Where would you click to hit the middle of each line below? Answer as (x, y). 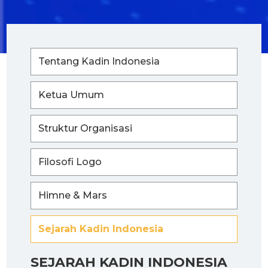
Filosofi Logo (70, 162)
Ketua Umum (71, 95)
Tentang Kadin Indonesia (99, 62)
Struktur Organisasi (85, 129)
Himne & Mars (73, 196)
